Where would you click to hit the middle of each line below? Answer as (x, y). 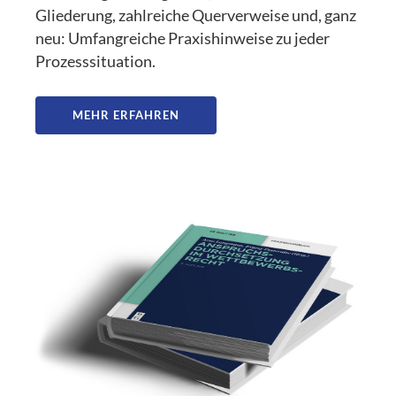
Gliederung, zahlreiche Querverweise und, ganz (196, 15)
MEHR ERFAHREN (126, 114)
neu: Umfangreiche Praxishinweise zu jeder (183, 38)
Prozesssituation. (96, 61)
